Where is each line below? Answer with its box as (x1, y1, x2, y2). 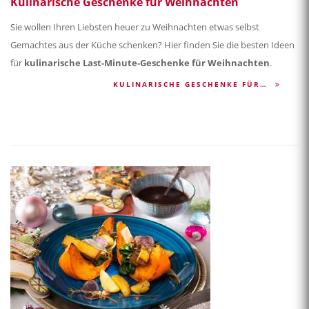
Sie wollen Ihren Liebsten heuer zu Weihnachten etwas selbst (10, 21, 259, 34)
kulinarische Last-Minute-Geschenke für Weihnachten (24, 57, 270, 70)
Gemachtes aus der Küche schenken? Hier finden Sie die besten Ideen (10, 39, 295, 52)
